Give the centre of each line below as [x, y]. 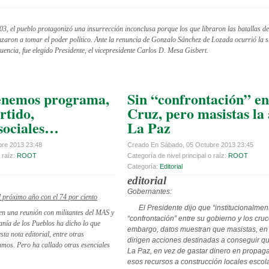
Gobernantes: [150, 192]
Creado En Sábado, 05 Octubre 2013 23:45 [190, 145]
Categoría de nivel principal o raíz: [178, 156]
